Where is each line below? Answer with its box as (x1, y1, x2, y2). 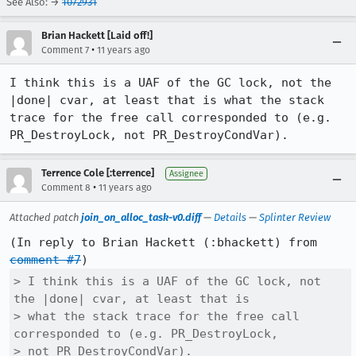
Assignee (169, 168, 203, 179)
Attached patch (10, 211, 81, 223)
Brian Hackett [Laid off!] (41, 29, 153, 41)
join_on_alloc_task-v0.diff (81, 211, 201, 223)
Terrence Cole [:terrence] (41, 167, 154, 179)
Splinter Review (259, 211, 331, 223)
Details (214, 211, 246, 223)
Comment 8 (41, 182, 91, 193)
